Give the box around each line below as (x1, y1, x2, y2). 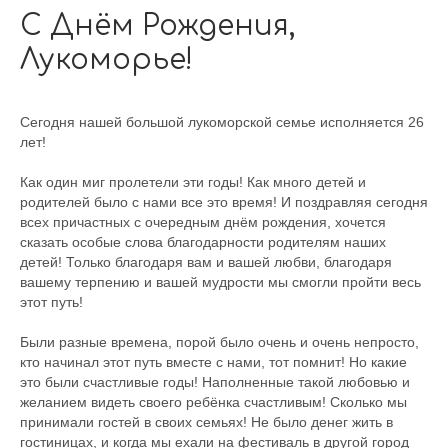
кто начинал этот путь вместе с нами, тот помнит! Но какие (20, 354, 407, 370)
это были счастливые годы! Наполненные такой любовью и (20, 374, 410, 390)
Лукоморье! (20, 44, 193, 76)
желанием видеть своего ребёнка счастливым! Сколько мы (20, 394, 407, 410)
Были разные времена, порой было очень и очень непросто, (20, 334, 419, 350)
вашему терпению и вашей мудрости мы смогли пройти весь (20, 274, 421, 290)
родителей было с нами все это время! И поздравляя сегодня (20, 194, 428, 210)
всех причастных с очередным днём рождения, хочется (20, 214, 386, 230)
